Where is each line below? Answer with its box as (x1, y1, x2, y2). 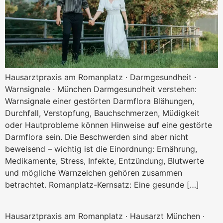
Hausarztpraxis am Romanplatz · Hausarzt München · (5, 211, 205, 221)
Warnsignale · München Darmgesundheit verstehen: (5, 84, 197, 95)
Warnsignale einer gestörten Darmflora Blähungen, (5, 96, 194, 107)
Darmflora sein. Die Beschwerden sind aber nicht (5, 132, 188, 142)
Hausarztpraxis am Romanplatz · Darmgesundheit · (5, 72, 196, 83)
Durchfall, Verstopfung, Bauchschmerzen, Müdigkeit (5, 108, 200, 118)
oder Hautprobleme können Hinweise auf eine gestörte (5, 120, 212, 130)
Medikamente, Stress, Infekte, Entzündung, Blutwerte (5, 156, 204, 166)
